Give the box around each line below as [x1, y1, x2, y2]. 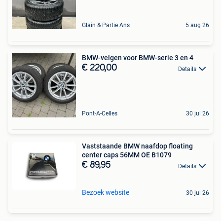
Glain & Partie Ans [82, 22, 130, 29]
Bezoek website [82, 188, 129, 196]
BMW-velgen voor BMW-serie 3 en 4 [82, 54, 193, 62]
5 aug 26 [185, 22, 209, 29]
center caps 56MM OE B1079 [82, 151, 172, 159]
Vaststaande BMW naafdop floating [82, 142, 193, 150]
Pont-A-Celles [82, 110, 117, 117]
